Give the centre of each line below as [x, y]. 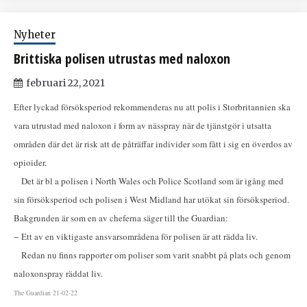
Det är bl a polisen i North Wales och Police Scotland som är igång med [149, 181]
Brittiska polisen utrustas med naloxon [122, 59]
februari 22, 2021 [65, 83]
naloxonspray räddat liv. [60, 274]
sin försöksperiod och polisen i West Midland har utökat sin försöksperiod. [151, 200]
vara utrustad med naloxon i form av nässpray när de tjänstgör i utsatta [143, 126]
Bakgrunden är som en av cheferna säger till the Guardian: [121, 218]
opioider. [32, 163]
